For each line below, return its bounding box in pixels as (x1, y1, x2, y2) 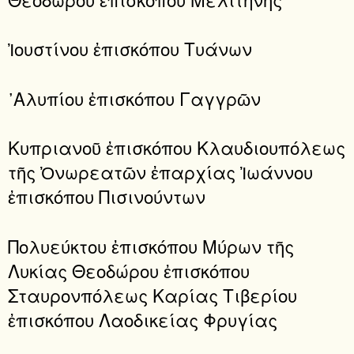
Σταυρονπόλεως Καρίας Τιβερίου (8, 281, 297, 307)
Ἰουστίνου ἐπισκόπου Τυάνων (8, 36, 252, 62)
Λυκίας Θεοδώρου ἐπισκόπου (8, 257, 250, 283)
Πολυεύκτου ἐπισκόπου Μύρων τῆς (8, 232, 294, 258)
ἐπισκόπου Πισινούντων (8, 183, 205, 209)
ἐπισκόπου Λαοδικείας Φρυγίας (8, 306, 277, 332)
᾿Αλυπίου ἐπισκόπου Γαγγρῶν (8, 85, 261, 111)
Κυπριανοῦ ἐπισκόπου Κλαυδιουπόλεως (8, 134, 345, 160)
